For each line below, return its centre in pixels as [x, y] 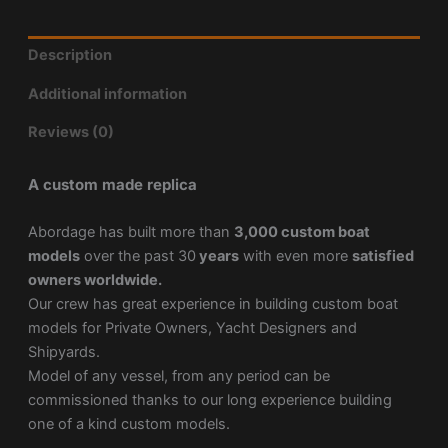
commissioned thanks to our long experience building [209, 399]
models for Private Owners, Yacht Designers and [192, 327]
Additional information [107, 93]
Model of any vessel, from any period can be [178, 375]
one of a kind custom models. [128, 423]
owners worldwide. [94, 279]
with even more [295, 255]
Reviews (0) [70, 132]
